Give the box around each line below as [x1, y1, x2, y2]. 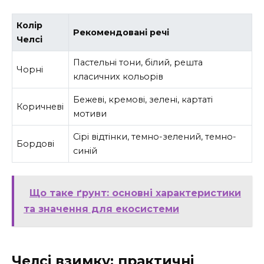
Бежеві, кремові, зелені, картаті [73, 94, 213, 105]
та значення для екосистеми [24, 203, 179, 214]
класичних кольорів [73, 71, 164, 82]
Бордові [16, 138, 55, 149]
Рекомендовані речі [73, 27, 170, 38]
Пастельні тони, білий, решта [73, 57, 203, 68]
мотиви [73, 108, 107, 119]
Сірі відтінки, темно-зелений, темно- [73, 131, 237, 142]
